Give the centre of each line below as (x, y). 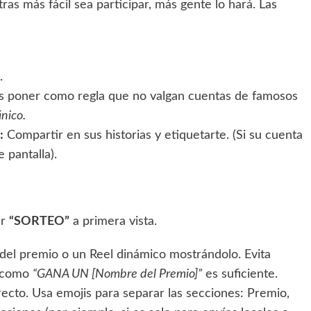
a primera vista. (113, 221)
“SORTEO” (39, 221)
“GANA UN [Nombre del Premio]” (117, 274)
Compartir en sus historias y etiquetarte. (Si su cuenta (153, 135)
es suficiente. (240, 274)
